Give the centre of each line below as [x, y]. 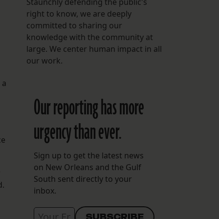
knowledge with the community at [89, 37]
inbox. [45, 191]
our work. [44, 61]
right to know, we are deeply [79, 14]
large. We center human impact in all [94, 49]
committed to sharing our [74, 26]
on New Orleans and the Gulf [87, 167]
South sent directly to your [83, 179]
